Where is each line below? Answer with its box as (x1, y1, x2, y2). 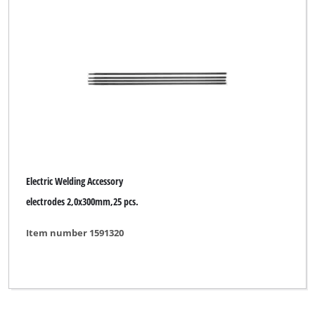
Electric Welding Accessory (26, 174, 124, 188)
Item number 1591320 (26, 226, 124, 240)
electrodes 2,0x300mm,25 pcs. (26, 194, 139, 208)
